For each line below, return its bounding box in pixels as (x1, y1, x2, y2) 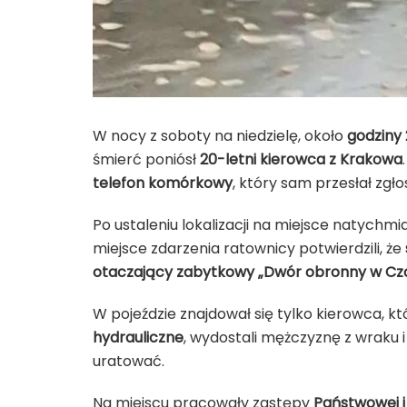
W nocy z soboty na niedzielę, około (93, 124, 347, 146)
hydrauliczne (93, 326, 184, 348)
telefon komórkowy (93, 172, 233, 194)
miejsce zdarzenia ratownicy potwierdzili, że (93, 237, 405, 259)
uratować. (93, 350, 164, 372)
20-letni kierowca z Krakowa (200, 148, 402, 170)
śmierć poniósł (93, 148, 200, 170)
